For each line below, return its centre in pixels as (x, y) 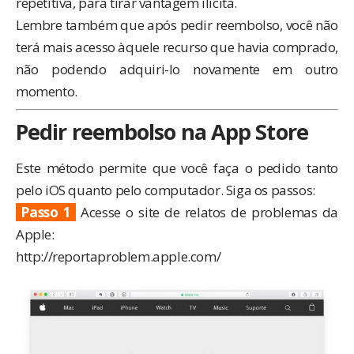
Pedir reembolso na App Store (162, 131)
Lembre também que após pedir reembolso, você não (177, 24)
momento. (47, 91)
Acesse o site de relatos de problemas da (207, 213)
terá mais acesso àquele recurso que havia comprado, (177, 47)
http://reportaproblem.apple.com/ (119, 257)
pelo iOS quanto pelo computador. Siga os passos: (166, 190)
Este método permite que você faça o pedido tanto (177, 168)
